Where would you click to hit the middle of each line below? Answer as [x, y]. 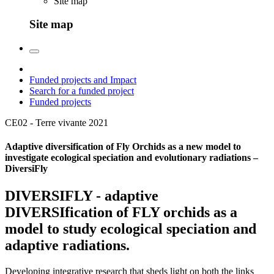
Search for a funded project [82, 91]
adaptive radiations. [67, 245]
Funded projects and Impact [83, 80]
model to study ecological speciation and [131, 228]
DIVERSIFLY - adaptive [82, 195]
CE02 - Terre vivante [46, 123]
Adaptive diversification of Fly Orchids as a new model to [123, 147]
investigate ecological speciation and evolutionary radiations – [131, 158]
